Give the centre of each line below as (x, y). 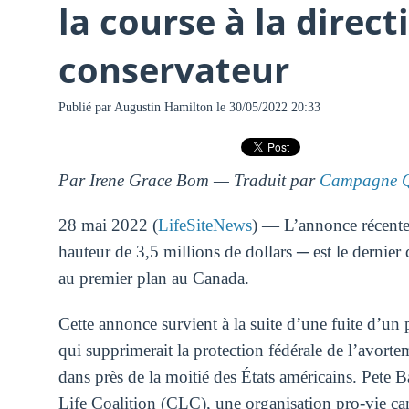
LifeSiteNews (204, 225)
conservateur (173, 69)
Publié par (86, 107)
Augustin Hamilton (163, 107)
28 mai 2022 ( (108, 225)
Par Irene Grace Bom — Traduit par (189, 180)
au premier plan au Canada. (153, 278)
